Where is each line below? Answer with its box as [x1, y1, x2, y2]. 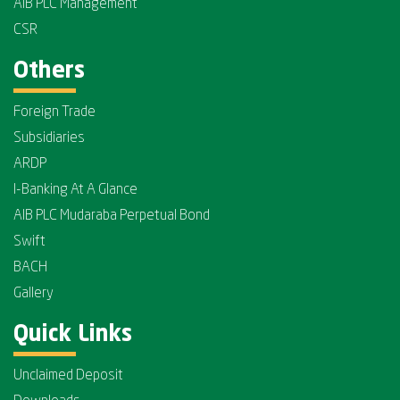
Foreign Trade [13, 105, 96, 120]
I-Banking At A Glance [13, 183, 137, 197]
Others [13, 61, 85, 83]
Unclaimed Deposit [13, 369, 123, 383]
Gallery [13, 287, 54, 301]
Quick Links [13, 324, 132, 346]
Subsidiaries [13, 131, 85, 146]
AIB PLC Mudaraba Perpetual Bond [13, 209, 210, 223]
